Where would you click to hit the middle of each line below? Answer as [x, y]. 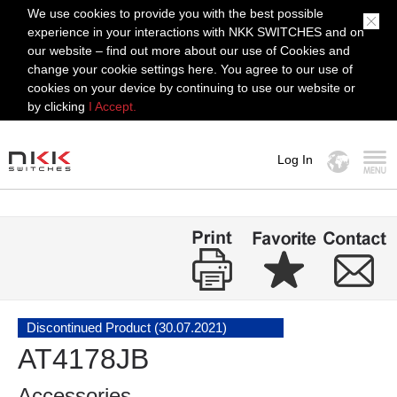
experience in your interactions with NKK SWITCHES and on [196, 32]
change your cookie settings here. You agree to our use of [191, 69]
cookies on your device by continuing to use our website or [192, 88]
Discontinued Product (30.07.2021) [127, 327]
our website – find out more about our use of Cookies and [189, 51]
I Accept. [113, 106]
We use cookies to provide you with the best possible [176, 13]
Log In [295, 160]
